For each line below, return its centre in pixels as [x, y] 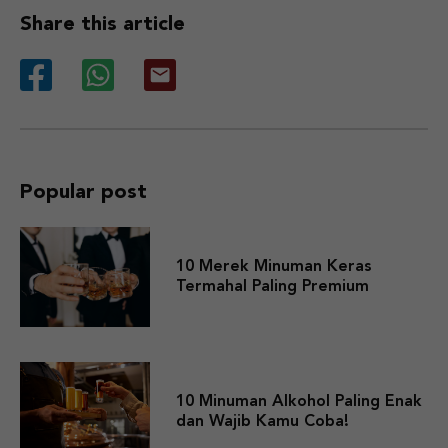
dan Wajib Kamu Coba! [262, 422]
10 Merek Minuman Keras [274, 267]
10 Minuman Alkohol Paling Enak [299, 402]
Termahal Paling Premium [272, 287]
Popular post [83, 193]
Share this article [102, 25]
